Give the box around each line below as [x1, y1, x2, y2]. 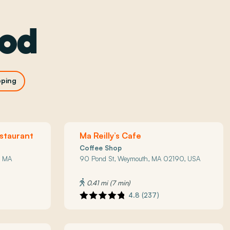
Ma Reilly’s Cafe [80, 130, 142, 141]
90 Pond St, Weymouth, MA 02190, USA [80, 155, 201, 163]
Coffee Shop [80, 144, 122, 152]
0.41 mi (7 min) [85, 179, 130, 187]
